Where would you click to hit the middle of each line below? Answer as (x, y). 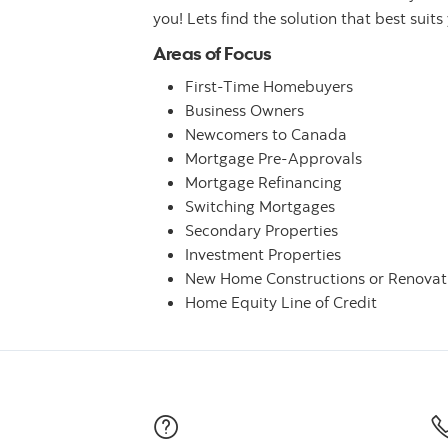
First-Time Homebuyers (269, 86)
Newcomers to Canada (266, 134)
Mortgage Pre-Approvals (273, 158)
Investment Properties (263, 254)
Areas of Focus (212, 53)
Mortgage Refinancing (263, 182)
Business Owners (244, 110)
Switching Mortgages (260, 206)
